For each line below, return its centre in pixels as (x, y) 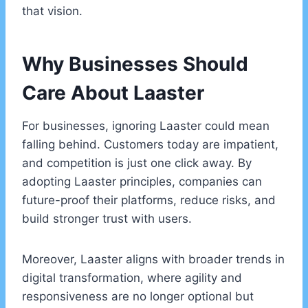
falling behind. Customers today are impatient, (150, 145)
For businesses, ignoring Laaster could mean (146, 126)
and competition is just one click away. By (137, 163)
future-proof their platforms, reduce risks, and (149, 200)
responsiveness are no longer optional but (138, 297)
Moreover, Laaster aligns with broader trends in (153, 260)
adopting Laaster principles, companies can (142, 182)
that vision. (52, 11)
